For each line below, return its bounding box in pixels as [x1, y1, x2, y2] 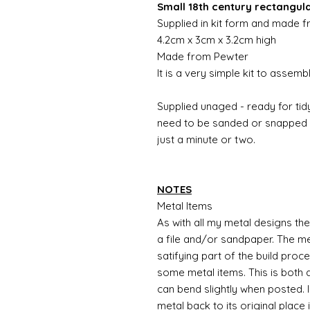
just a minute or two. [157, 132, 255, 146]
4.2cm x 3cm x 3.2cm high [157, 33, 276, 46]
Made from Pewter [157, 49, 248, 63]
